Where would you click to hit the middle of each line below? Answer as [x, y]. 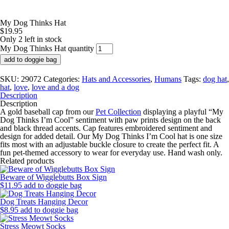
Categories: [63, 79]
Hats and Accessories [116, 79]
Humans [168, 79]
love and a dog [55, 87]
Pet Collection [118, 112]
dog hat [215, 79]
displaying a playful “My [182, 112]
